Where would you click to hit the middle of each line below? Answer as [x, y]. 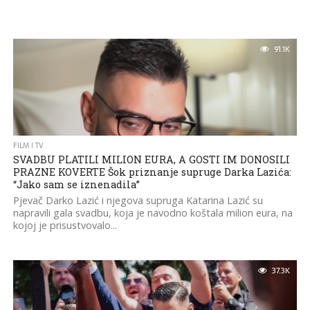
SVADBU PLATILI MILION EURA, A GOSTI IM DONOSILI [151, 159]
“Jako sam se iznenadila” [76, 184]
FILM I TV [28, 146]
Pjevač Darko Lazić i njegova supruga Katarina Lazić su [138, 200]
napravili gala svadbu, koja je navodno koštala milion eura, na [153, 213]
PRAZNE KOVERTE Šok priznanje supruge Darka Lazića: [152, 172]
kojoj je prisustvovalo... [65, 225]
